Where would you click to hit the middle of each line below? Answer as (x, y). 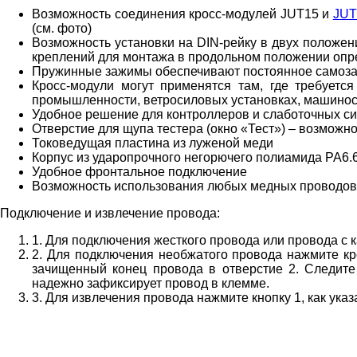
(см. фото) (62, 28)
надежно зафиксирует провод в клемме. (151, 283)
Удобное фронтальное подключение (139, 171)
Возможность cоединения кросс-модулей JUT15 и (182, 14)
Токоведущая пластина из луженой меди (153, 143)
